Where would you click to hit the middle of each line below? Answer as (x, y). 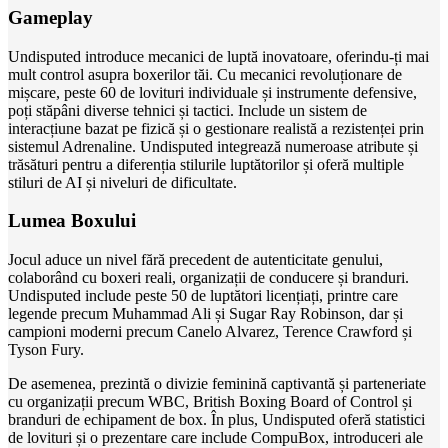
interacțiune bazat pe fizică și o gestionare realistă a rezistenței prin (216, 128)
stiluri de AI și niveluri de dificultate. (122, 182)
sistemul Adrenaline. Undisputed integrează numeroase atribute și (213, 146)
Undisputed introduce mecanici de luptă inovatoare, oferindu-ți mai (218, 56)
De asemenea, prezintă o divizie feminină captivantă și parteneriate (217, 384)
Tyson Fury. (46, 350)
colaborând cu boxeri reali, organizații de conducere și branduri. (208, 278)
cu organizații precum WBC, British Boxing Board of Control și (210, 402)
